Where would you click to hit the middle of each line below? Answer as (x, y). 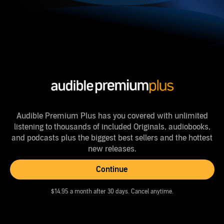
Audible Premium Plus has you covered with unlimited (112, 116)
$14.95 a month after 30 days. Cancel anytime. (112, 192)
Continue (112, 170)
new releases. (112, 149)
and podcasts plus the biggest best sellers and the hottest (112, 138)
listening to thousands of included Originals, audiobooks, (112, 127)
